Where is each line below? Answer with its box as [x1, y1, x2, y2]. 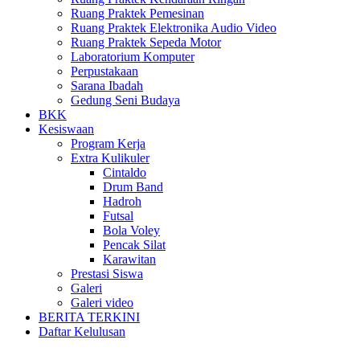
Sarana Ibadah [71, 79, 143, 92]
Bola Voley [103, 223, 160, 237]
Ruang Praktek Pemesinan [71, 6, 204, 20]
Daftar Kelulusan [39, 325, 125, 338]
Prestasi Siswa [71, 267, 143, 280]
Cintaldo [103, 166, 146, 179]
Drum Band [103, 180, 163, 194]
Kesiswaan [39, 122, 94, 136]
